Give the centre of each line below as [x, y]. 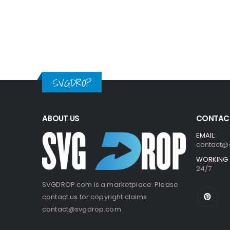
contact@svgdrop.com [82, 209]
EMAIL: [206, 135]
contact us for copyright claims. [95, 197]
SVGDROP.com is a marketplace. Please [110, 184]
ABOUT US [61, 118]
